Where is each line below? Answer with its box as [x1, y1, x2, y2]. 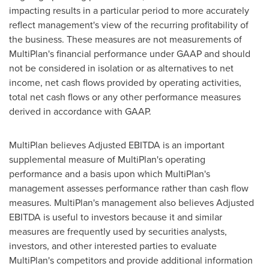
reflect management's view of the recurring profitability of [9, 17, 249, 32]
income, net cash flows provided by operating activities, [9, 75, 241, 89]
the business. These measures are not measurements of [9, 32, 242, 46]
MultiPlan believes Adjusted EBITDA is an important [9, 138, 225, 152]
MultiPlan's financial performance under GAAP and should [9, 46, 250, 61]
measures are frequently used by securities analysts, [9, 224, 227, 238]
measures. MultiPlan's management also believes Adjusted [9, 195, 254, 210]
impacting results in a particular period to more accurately [9, 3, 249, 17]
